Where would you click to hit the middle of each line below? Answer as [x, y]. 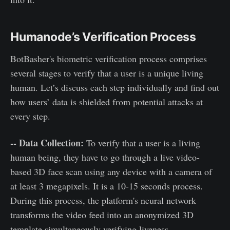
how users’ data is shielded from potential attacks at [107, 101]
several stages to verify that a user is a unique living [107, 73]
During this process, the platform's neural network [103, 200]
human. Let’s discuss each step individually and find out [115, 87]
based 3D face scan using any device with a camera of [111, 171]
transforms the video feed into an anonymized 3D [102, 214]
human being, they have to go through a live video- [105, 157]
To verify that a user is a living [142, 142]
